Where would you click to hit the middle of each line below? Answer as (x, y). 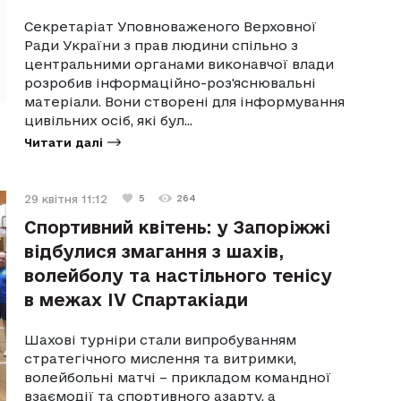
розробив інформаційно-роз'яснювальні (171, 82)
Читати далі (64, 142)
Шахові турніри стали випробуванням (161, 339)
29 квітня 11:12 (66, 198)
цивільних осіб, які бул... (109, 120)
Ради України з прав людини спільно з (162, 45)
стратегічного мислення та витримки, (161, 358)
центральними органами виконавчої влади (179, 64)
